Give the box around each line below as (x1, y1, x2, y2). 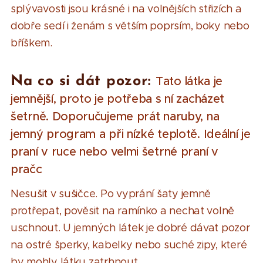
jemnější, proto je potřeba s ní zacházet (11, 91, 225, 106)
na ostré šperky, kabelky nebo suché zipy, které (11, 238, 247, 251)
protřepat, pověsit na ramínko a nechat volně (11, 204, 235, 217)
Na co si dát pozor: (11, 73, 156, 89)
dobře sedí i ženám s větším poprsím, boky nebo (11, 19, 249, 32)
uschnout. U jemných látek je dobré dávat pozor (11, 221, 250, 234)
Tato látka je (156, 73, 223, 89)
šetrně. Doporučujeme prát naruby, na (11, 109, 220, 124)
